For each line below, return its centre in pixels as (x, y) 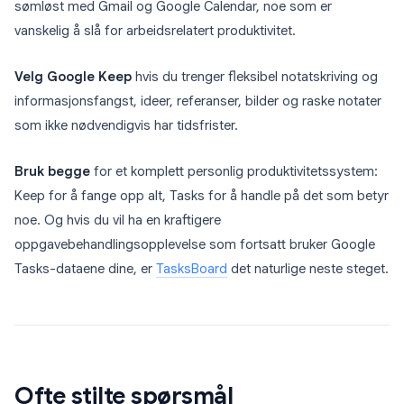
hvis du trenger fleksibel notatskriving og (255, 77)
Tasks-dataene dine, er (85, 269)
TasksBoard (192, 269)
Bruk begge (52, 172)
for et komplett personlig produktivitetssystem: (234, 172)
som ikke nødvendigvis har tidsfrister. (126, 126)
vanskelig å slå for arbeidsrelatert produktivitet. (155, 31)
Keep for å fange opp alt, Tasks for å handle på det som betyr (202, 196)
